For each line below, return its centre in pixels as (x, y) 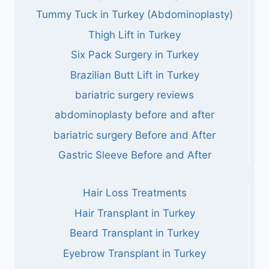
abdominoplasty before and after (134, 115)
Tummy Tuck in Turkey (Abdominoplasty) (134, 15)
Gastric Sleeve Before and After (134, 155)
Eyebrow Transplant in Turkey (134, 253)
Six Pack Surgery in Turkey (134, 55)
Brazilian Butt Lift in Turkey (134, 75)
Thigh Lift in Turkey (134, 35)
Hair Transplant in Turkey (134, 213)
